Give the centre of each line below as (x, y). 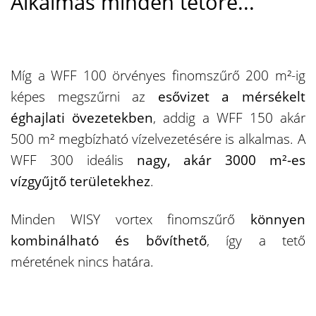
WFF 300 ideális (74, 160)
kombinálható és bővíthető (109, 240)
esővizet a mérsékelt (232, 96)
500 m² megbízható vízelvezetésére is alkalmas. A (158, 139)
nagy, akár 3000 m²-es (221, 160)
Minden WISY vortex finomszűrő (130, 219)
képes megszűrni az (84, 96)
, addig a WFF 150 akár (229, 117)
